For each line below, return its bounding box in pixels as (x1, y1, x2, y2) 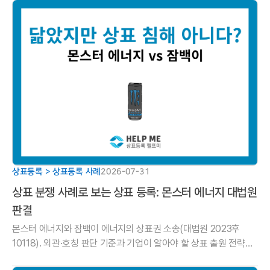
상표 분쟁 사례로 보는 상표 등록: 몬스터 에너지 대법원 (12, 184, 257, 199)
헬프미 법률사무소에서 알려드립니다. (12, 251, 151, 263)
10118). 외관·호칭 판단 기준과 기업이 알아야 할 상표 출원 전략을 (12, 237, 254, 249)
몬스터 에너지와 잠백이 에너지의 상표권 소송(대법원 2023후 (12, 222, 240, 234)
